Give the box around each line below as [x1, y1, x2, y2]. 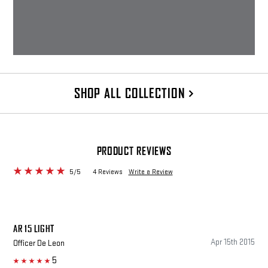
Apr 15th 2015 [211, 237, 255, 248]
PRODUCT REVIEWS [96, 145, 172, 158]
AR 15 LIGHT [13, 223, 55, 235]
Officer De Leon [13, 238, 65, 249]
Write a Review [128, 167, 173, 177]
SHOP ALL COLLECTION [74, 86, 189, 102]
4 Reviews [92, 167, 123, 177]
